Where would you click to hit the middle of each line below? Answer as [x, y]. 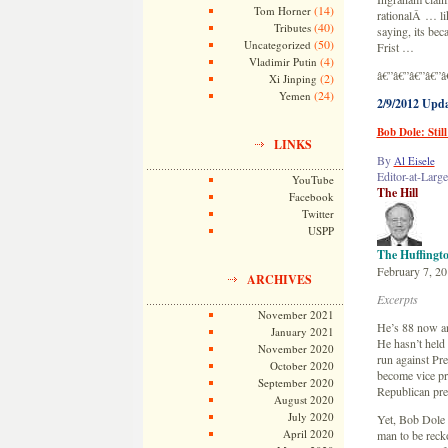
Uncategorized [277, 44]
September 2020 [295, 382]
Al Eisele [414, 160]
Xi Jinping [292, 78]
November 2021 [295, 314]
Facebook [311, 196]
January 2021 [302, 331]
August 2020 [303, 399]
